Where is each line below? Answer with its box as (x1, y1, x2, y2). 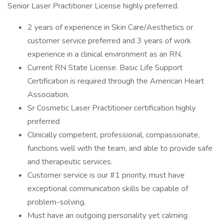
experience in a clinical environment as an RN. (27, 49, 182, 60)
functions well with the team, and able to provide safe (27, 143, 213, 154)
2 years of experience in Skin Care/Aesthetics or (27, 22, 193, 33)
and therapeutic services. (27, 156, 112, 167)
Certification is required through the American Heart (27, 76, 204, 87)
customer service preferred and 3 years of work (27, 35, 191, 46)
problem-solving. (27, 197, 86, 208)
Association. (27, 89, 69, 100)
